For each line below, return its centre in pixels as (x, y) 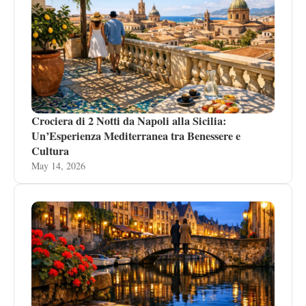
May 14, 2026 (58, 166)
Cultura (50, 151)
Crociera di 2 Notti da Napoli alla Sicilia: (129, 121)
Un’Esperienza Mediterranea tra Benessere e (136, 136)
